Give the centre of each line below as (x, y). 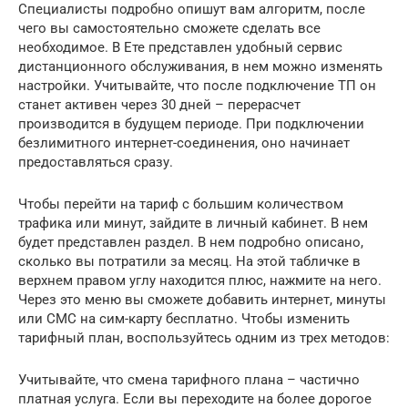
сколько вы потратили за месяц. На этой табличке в (189, 261)
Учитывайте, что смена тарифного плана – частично (189, 379)
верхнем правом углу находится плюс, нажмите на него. (200, 280)
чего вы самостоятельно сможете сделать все (169, 28)
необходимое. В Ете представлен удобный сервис (180, 47)
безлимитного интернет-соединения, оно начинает (184, 143)
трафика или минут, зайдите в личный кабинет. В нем (193, 223)
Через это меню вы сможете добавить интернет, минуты (202, 299)
